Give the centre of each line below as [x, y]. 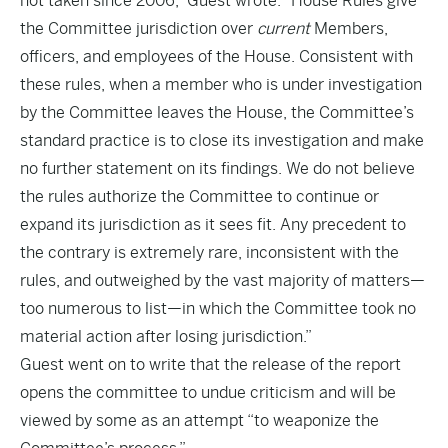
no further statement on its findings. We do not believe [217, 168]
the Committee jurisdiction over [138, 28]
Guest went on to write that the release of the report [210, 364]
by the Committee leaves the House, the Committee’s [217, 112]
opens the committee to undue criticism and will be [208, 392]
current [283, 28]
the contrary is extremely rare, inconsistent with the [209, 252]
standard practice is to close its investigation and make [222, 140]
